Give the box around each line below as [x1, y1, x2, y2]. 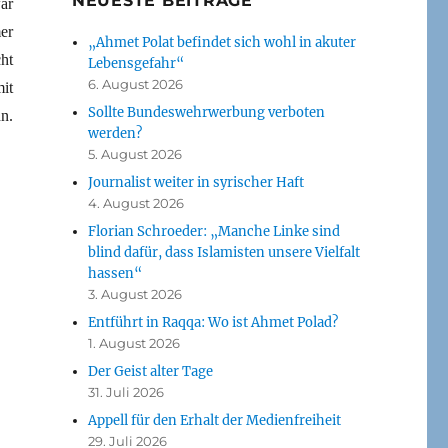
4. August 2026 [88, 194, 185, 211]
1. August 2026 [88, 334, 181, 351]
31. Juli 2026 [88, 383, 165, 400]
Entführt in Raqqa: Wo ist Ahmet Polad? [88, 313, 339, 331]
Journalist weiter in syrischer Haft [88, 173, 305, 191]
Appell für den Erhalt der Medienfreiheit [88, 411, 342, 429]
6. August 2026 [88, 75, 184, 92]
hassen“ [88, 264, 143, 282]
